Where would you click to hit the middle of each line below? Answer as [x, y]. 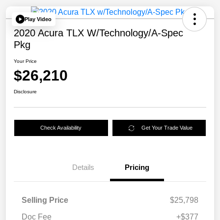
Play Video [38, 19]
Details [83, 167]
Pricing [137, 167]
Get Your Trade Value [167, 128]
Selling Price [45, 200]
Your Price [25, 61]
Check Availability [61, 128]
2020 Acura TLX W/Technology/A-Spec [98, 33]
